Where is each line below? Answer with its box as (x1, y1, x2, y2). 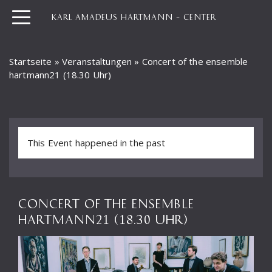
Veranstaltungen (61, 55, 132, 67)
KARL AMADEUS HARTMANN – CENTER (52, 13, 216, 20)
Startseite (9, 55, 52, 67)
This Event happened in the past (27, 137, 166, 149)
